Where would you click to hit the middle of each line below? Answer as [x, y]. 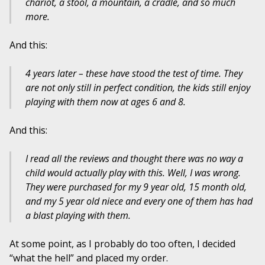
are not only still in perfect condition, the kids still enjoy [138, 88]
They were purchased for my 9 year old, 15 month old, [136, 187]
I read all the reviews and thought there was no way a [134, 159]
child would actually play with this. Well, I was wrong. [133, 173]
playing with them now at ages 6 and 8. [106, 102]
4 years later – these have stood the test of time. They [134, 74]
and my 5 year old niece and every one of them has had [139, 201]
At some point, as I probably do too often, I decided [122, 244]
